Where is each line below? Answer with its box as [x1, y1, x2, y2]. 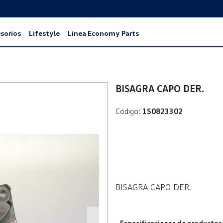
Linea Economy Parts [68, 29, 139, 37]
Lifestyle [29, 29, 60, 37]
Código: [115, 106, 140, 116]
